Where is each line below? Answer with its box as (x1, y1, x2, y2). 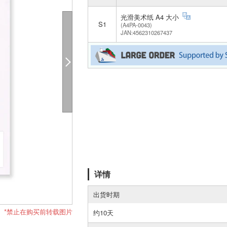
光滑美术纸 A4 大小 (121, 12, 181, 22)
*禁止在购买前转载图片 (4, 206, 72, 216)
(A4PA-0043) (121, 21, 152, 29)
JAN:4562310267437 (121, 28, 172, 37)
